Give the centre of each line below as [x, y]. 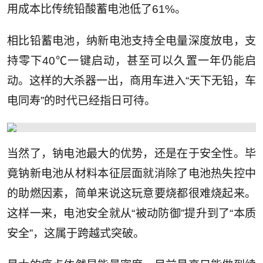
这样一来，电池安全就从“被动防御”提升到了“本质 [131, 214]
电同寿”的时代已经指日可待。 [81, 101]
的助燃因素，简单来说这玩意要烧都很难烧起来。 [131, 194]
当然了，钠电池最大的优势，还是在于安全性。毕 [131, 154]
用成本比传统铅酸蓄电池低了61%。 [96, 9]
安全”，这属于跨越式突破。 [75, 234]
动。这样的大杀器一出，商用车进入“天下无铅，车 [131, 81]
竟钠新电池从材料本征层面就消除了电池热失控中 [131, 174]
